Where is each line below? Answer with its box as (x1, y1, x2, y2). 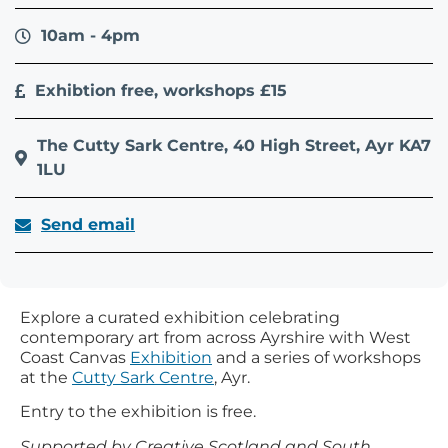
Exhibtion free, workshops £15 (35, 80, 287, 100)
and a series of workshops (212, 347, 421, 367)
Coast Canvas (20, 347, 130, 367)
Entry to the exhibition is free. (20, 402, 256, 422)
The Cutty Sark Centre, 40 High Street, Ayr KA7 (37, 135, 431, 155)
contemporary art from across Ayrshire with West (20, 327, 411, 347)
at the (20, 367, 72, 387)
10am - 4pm (41, 25, 140, 45)
